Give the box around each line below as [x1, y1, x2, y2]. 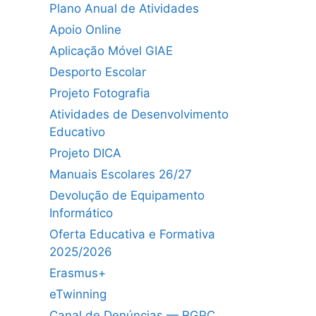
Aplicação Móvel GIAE [49, 43, 173, 58]
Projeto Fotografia [49, 85, 150, 100]
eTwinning [49, 286, 107, 301]
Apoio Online [49, 22, 121, 37]
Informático [49, 205, 113, 220]
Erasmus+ [49, 265, 106, 280]
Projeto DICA [49, 145, 121, 160]
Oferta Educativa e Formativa [49, 226, 215, 241]
